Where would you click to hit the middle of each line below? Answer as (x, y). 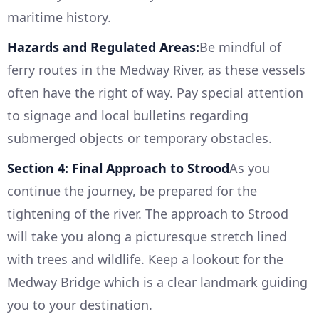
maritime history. (59, 17)
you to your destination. (80, 305)
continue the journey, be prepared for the (132, 191)
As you (250, 168)
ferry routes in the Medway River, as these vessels (156, 70)
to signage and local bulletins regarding (128, 116)
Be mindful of (240, 47)
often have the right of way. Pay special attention (155, 93)
